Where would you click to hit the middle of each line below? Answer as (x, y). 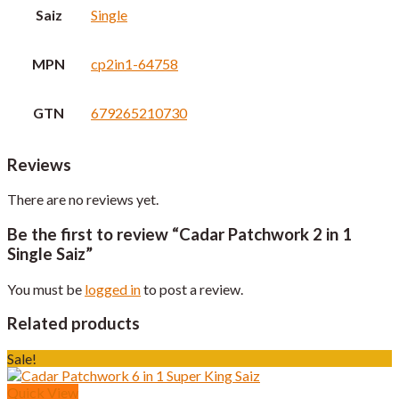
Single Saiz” (50, 254)
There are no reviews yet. (83, 199)
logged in (113, 289)
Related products (73, 324)
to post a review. (192, 289)
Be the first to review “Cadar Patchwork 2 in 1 (179, 235)
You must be (46, 289)
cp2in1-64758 (134, 63)
